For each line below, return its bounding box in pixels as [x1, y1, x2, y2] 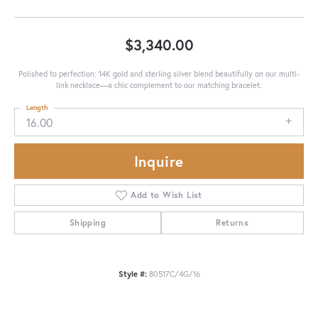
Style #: [118, 268, 147, 280]
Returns [216, 217, 249, 229]
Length [26, 102, 48, 112]
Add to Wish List [131, 190, 202, 201]
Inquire [133, 151, 185, 172]
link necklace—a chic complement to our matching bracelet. [56, 79, 262, 90]
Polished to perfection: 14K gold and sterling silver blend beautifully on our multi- [18, 67, 300, 79]
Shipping [69, 217, 106, 229]
